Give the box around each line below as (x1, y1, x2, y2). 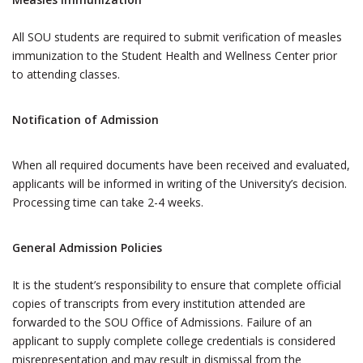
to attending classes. (12, 66, 120, 82)
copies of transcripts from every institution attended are (12, 296, 305, 311)
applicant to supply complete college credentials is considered (12, 333, 335, 348)
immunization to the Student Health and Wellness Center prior (12, 48, 337, 63)
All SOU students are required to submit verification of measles (12, 29, 342, 45)
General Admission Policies (12, 240, 162, 255)
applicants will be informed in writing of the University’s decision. (12, 176, 347, 191)
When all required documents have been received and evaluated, (12, 157, 350, 173)
